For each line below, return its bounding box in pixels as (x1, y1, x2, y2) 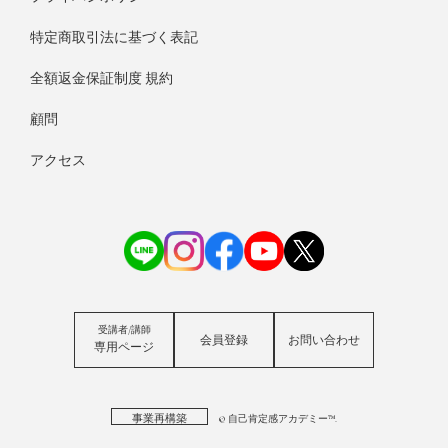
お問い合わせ (288, 333, 360, 348)
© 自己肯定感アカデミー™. (218, 413, 337, 426)
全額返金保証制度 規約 (30, 70, 173, 88)
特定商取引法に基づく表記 (30, 29, 198, 47)
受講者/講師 (97, 324, 151, 337)
